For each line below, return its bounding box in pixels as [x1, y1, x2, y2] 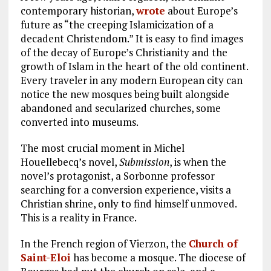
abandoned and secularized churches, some [20, 100, 221, 115]
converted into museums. [20, 114, 139, 129]
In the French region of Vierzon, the [20, 236, 189, 250]
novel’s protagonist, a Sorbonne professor [20, 168, 215, 183]
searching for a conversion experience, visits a [20, 182, 231, 197]
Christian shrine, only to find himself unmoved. [20, 196, 237, 211]
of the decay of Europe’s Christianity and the [20, 45, 227, 59]
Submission [119, 154, 169, 169]
